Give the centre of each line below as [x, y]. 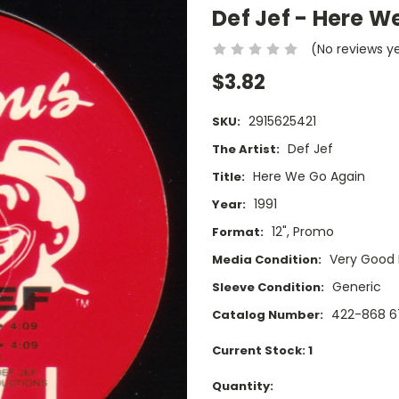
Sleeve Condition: [268, 288]
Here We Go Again [309, 177]
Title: [228, 177]
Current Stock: [260, 351]
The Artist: [246, 150]
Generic [356, 287]
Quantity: [243, 387]
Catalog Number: [268, 315]
